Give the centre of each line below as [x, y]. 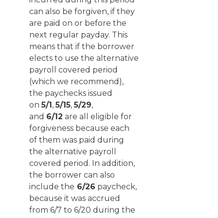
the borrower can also [72, 175]
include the [52, 187]
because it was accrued [75, 198]
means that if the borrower [82, 46]
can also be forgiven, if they [82, 11]
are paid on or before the [78, 23]
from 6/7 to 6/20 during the [82, 210]
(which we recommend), [76, 82]
